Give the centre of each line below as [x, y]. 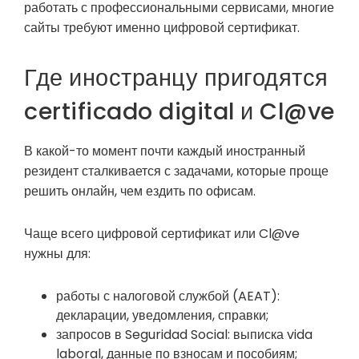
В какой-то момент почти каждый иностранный [165, 151]
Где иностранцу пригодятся [176, 77]
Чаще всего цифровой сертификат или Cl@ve [162, 234]
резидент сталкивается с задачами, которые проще [176, 171]
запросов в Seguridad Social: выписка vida [184, 335]
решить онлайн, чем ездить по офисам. [140, 191]
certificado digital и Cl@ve [179, 111]
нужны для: [57, 254]
